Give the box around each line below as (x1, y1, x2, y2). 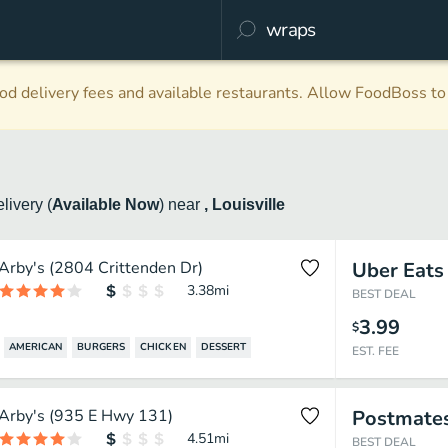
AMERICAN (8, 340, 63, 354)
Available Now (52, 196, 159, 213)
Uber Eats (351, 257, 444, 284)
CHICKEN (140, 340, 186, 354)
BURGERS (77, 340, 126, 354)
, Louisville (204, 196, 285, 213)
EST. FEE (351, 343, 399, 359)
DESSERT (200, 340, 247, 354)
